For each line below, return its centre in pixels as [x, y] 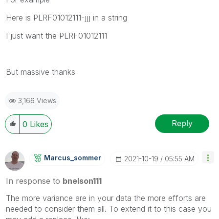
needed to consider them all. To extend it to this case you [109, 208]
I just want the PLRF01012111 [56, 35]
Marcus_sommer [73, 157]
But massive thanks [42, 72]
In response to [34, 181]
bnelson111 [82, 181]
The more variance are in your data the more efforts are [106, 198]
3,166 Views [37, 100]
